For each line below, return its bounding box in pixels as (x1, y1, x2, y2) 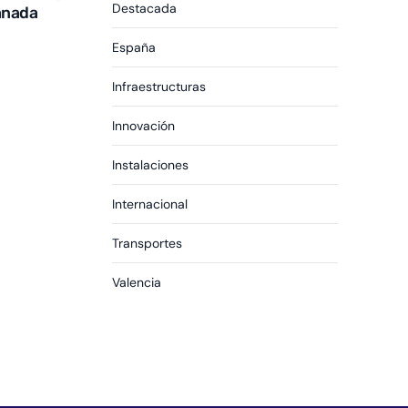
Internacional (112, 196, 189, 213)
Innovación (112, 117, 176, 135)
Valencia (112, 274, 162, 291)
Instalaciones (112, 157, 189, 174)
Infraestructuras (112, 78, 207, 96)
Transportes (112, 235, 183, 252)
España (112, 39, 157, 56)
